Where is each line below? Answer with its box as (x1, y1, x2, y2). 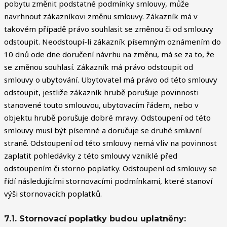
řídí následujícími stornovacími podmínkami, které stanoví (4, 176, 212, 186)
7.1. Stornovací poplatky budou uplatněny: (4, 213, 186, 223)
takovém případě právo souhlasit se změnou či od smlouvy (4, 24, 213, 34)
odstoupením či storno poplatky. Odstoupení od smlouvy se (4, 163, 217, 174)
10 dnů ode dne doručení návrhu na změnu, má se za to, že (4, 49, 214, 60)
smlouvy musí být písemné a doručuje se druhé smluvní (4, 125, 202, 136)
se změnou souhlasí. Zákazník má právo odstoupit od (4, 62, 193, 72)
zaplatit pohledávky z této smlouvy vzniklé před (4, 150, 177, 161)
